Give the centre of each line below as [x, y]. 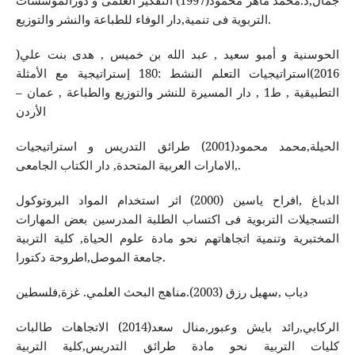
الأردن [31, 111]
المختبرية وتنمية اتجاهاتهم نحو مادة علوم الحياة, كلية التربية [177, 238]
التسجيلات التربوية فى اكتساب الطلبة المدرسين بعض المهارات [177, 219]
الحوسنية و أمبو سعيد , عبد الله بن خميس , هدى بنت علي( [177, 54]
